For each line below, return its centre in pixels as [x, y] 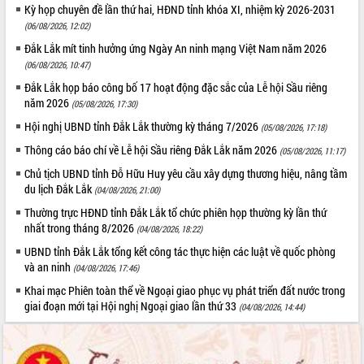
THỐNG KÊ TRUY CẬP [56, 327]
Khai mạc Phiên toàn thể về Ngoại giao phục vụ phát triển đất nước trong [185, 290]
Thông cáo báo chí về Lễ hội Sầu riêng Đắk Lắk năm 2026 [152, 149]
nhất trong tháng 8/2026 [81, 227]
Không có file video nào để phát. [78, 50]
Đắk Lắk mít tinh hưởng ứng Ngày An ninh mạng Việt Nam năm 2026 [176, 48]
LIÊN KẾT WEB [41, 249]
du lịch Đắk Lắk [60, 188]
